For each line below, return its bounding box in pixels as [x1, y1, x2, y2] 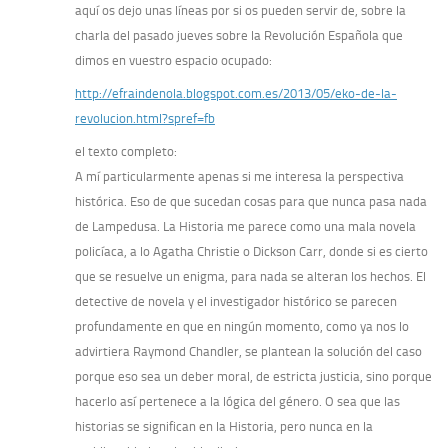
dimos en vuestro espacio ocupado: [75, 53, 272, 69]
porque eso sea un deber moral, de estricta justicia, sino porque [75, 369, 432, 385]
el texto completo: [75, 144, 177, 160]
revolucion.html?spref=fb [75, 111, 215, 127]
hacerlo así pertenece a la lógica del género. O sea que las [75, 394, 400, 410]
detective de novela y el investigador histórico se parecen [75, 294, 397, 310]
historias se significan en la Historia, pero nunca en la [75, 419, 373, 435]
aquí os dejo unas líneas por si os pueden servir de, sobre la [75, 3, 406, 19]
